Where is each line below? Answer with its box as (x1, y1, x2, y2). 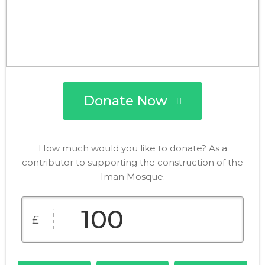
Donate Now (83, 93, 167, 109)
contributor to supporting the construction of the (22, 157, 243, 169)
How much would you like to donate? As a (38, 143, 227, 154)
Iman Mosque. (100, 171, 165, 183)
